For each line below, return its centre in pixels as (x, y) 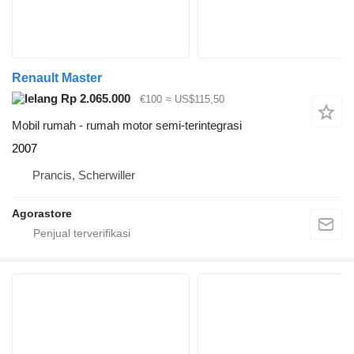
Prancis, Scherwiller (84, 175)
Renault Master (57, 77)
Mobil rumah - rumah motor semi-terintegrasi (127, 126)
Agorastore (42, 214)
